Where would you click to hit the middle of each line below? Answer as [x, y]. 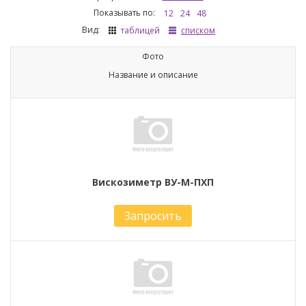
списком [198, 30]
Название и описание [153, 74]
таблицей [140, 30]
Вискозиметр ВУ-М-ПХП [153, 182]
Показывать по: [124, 13]
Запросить [153, 215]
